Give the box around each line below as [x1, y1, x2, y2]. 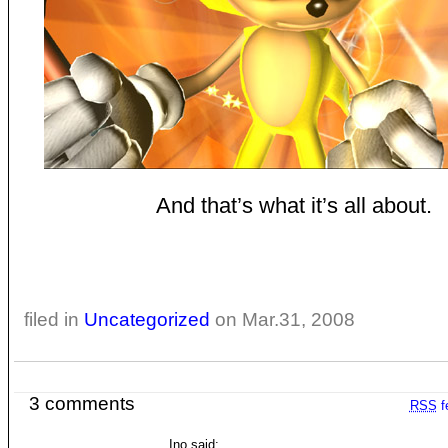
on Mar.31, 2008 [209, 309, 355, 330]
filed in [23, 309, 84, 330]
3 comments [28, 393, 135, 414]
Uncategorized [83, 309, 210, 330]
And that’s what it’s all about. [155, 193, 432, 218]
